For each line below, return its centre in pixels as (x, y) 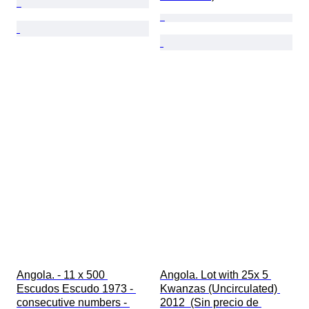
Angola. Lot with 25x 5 (216, 275)
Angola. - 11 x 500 (62, 275)
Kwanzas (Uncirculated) (220, 289)
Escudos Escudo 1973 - (76, 289)
